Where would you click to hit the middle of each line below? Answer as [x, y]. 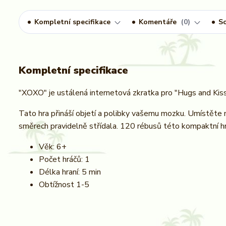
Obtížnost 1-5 [64, 185]
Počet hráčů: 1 [64, 159]
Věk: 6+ [53, 147]
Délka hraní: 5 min [70, 172]
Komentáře [159, 22]
